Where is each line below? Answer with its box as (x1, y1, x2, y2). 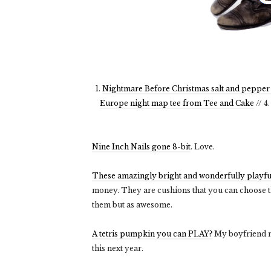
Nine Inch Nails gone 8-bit (92, 142, 191, 151)
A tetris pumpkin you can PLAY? (92, 229, 212, 238)
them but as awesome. (92, 200, 172, 209)
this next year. (92, 244, 143, 253)
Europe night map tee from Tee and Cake (99, 99, 254, 108)
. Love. (191, 142, 215, 151)
